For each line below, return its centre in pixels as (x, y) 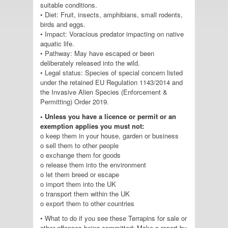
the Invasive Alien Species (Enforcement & (104, 92)
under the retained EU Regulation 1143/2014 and (111, 82)
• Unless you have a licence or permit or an (108, 117)
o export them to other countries (87, 204)
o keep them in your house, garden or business (109, 136)
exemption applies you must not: (92, 126)
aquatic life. (57, 44)
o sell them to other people (79, 146)
